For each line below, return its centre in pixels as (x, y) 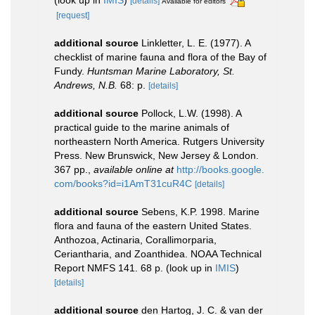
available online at (134, 169)
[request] (73, 15)
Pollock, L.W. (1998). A (191, 113)
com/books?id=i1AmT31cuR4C (123, 183)
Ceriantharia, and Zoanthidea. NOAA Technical (158, 253)
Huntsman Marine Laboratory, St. (161, 71)
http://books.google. (220, 169)
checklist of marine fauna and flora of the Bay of (160, 57)
